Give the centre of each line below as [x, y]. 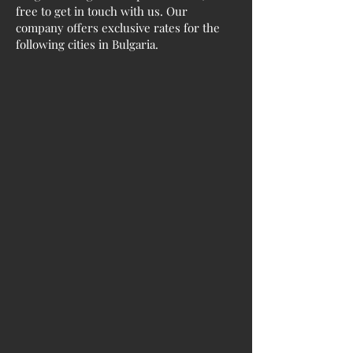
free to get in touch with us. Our [102, 11]
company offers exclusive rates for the [118, 28]
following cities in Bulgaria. [87, 45]
